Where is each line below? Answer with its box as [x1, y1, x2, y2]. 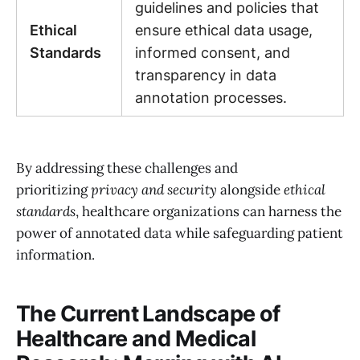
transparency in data [135, 66, 276, 84]
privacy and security [91, 181, 217, 199]
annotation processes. [135, 88, 287, 106]
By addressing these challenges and [16, 159, 238, 178]
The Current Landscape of [16, 300, 280, 327]
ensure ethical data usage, [135, 21, 313, 39]
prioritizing [16, 181, 91, 199]
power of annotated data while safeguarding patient [16, 224, 343, 243]
